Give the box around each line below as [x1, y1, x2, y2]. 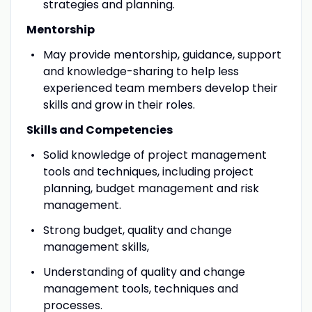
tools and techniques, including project [42, 163, 253, 180]
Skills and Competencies [26, 121, 175, 138]
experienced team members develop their [42, 79, 278, 96]
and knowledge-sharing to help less [42, 63, 239, 79]
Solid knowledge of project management [42, 146, 267, 163]
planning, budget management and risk [42, 180, 259, 196]
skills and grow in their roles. [42, 96, 195, 113]
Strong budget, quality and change [42, 221, 232, 238]
